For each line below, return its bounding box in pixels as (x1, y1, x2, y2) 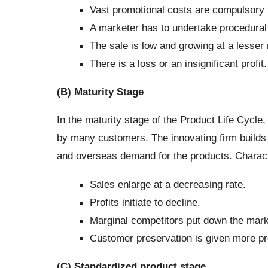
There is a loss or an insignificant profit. (89, 57, 267, 69)
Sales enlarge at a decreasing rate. (89, 178, 246, 190)
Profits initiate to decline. (89, 196, 200, 208)
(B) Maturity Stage (56, 85, 144, 98)
